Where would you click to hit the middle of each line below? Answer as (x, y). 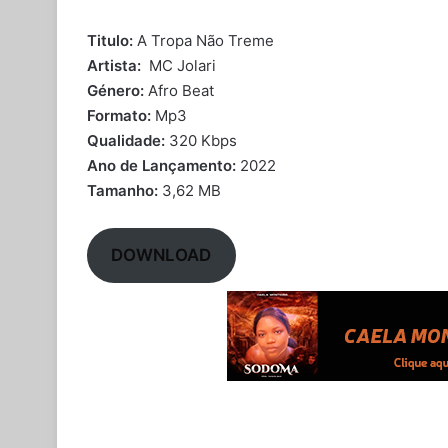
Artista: (116, 65)
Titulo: (112, 40)
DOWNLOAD (161, 255)
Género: (115, 90)
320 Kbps (201, 140)
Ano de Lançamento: (161, 165)
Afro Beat (179, 90)
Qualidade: (126, 140)
